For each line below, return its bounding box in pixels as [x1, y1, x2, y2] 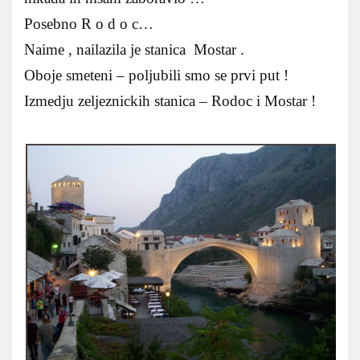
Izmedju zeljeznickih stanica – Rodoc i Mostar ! [24, 92, 316, 109]
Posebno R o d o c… [24, 14, 153, 32]
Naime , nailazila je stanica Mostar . [24, 40, 244, 58]
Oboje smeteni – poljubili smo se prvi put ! [24, 66, 288, 84]
